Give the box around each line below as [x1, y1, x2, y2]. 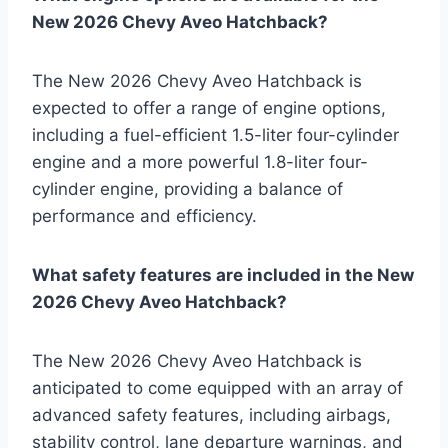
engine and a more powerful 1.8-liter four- [32, 152, 368, 173]
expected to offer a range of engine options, [32, 98, 386, 119]
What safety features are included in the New [32, 265, 414, 286]
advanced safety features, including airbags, [32, 405, 391, 426]
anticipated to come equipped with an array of [32, 378, 403, 399]
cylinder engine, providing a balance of [32, 179, 343, 200]
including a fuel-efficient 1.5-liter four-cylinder [32, 125, 399, 146]
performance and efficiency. [32, 206, 257, 227]
